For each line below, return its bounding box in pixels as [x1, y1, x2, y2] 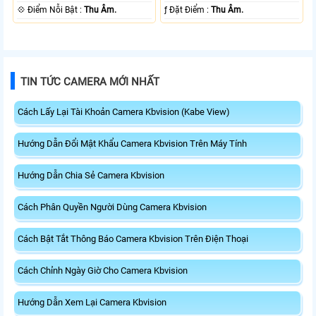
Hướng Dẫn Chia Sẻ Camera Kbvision [18, 169, 164, 181]
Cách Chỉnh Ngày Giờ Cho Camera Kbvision [18, 265, 188, 276]
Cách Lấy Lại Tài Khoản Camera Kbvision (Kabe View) [18, 106, 230, 117]
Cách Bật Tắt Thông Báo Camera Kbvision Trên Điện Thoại [18, 233, 248, 244]
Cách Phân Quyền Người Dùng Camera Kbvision [18, 201, 207, 212]
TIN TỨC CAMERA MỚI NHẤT [20, 75, 159, 88]
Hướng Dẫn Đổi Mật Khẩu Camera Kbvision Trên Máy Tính [18, 138, 247, 149]
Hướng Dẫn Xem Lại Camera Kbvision [18, 296, 166, 308]
